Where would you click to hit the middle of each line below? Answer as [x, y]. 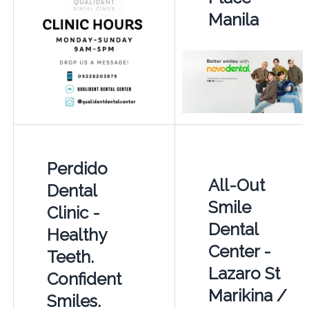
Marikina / [247, 295]
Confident [84, 279]
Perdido [77, 168]
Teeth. [70, 257]
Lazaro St [244, 273]
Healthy [76, 235]
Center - [239, 251]
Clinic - [73, 212]
